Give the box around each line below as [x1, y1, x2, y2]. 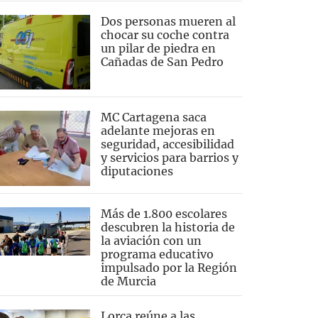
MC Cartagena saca [100, 109, 207, 124]
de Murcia [100, 274, 156, 289]
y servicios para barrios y [100, 150, 238, 165]
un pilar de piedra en [100, 41, 216, 55]
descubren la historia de [100, 220, 235, 235]
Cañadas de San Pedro [100, 55, 224, 69]
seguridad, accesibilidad [100, 136, 234, 151]
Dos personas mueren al [100, 14, 236, 28]
